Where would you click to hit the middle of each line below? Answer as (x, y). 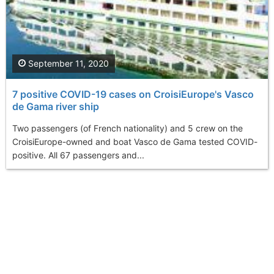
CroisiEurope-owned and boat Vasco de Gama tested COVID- (135, 142)
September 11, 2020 (67, 64)
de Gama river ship (56, 107)
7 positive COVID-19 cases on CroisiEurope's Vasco (133, 94)
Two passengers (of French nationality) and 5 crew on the (128, 128)
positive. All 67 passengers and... (78, 155)
